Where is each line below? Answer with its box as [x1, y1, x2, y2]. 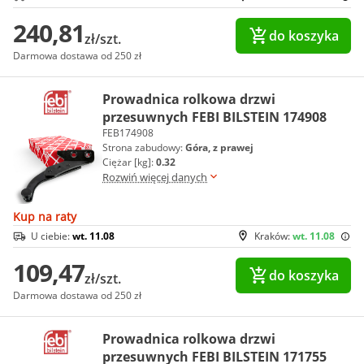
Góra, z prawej [185, 141, 253, 154]
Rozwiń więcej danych [102, 170, 207, 184]
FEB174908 [102, 126, 154, 140]
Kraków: [254, 229, 292, 243]
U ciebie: [31, 229, 72, 243]
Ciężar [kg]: [102, 155, 156, 169]
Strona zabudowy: [102, 141, 185, 154]
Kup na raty [13, 209, 76, 224]
